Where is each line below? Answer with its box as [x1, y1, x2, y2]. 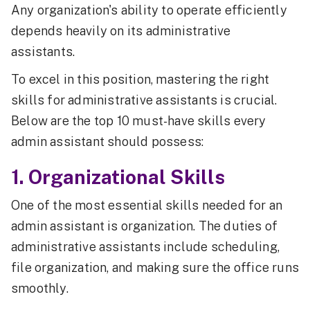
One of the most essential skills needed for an [11, 198, 283, 213]
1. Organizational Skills [11, 165, 225, 189]
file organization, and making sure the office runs [11, 260, 300, 275]
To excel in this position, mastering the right [11, 72, 270, 87]
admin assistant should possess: [11, 134, 204, 149]
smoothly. [11, 281, 71, 296]
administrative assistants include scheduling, [11, 239, 280, 255]
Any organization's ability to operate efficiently [11, 3, 287, 18]
